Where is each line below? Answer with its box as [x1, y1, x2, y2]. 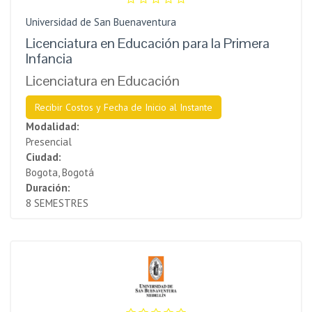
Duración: [26, 180, 70, 194]
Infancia [26, 49, 72, 68]
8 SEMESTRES [26, 196, 88, 210]
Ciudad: [26, 150, 61, 164]
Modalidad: [26, 119, 79, 133]
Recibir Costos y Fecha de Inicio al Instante [35, 100, 212, 114]
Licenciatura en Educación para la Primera [26, 33, 270, 52]
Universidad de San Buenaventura [26, 15, 176, 29]
